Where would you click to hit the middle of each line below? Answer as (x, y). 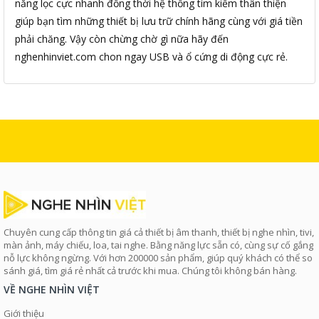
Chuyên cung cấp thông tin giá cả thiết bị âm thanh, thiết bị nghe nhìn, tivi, (159, 232)
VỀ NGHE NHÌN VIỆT (52, 290)
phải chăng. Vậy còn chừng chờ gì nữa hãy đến (122, 39)
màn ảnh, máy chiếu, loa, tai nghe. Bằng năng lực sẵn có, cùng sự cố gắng (158, 245)
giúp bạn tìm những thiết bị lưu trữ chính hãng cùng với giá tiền (159, 21)
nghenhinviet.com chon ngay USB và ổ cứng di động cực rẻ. (151, 57)
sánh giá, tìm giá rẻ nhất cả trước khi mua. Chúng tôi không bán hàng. (150, 271)
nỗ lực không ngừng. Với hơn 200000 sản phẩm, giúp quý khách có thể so (158, 258)
